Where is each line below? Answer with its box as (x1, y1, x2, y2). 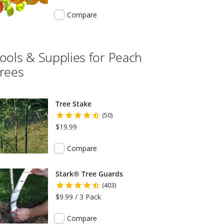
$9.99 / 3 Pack (55, 192, 101, 201)
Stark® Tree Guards (55, 169, 123, 178)
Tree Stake (55, 99, 91, 108)
